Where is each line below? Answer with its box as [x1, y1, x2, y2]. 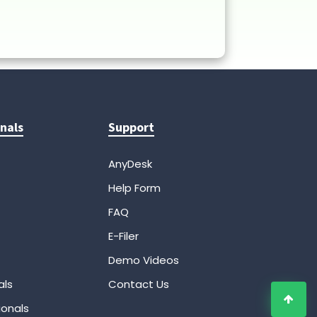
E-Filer [108, 229, 139, 244]
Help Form [108, 180, 161, 196]
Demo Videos [108, 253, 180, 268]
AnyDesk [108, 156, 153, 172]
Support [108, 119, 155, 136]
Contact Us [108, 277, 170, 292]
